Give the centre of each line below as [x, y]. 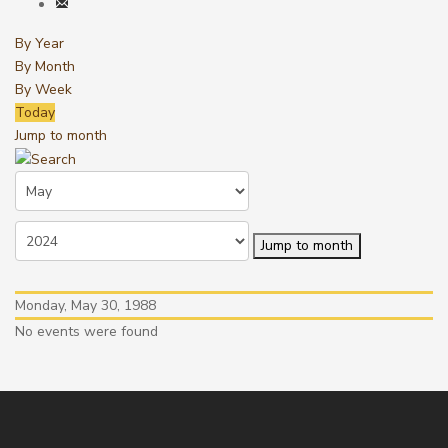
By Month [45, 66]
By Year [39, 43]
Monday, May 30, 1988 [85, 306]
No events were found [86, 332]
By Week [43, 89]
